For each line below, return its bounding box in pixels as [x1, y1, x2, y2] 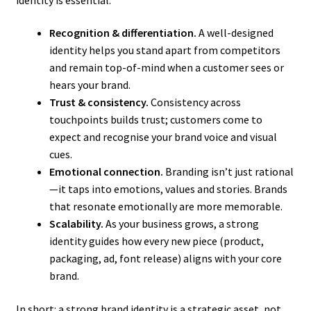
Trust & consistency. [49, 95, 149, 110]
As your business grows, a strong [103, 217, 259, 231]
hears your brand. [49, 78, 131, 92]
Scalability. [49, 217, 103, 231]
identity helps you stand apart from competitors [49, 43, 280, 58]
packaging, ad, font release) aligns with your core [49, 251, 282, 266]
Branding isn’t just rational [162, 165, 294, 179]
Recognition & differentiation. [49, 26, 196, 40]
